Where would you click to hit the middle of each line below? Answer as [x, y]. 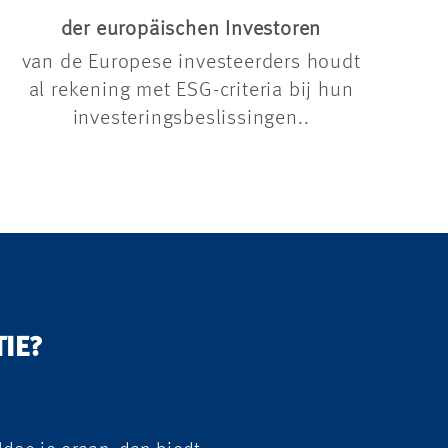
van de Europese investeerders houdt [191, 62]
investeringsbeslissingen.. [191, 118]
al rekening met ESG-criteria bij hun [191, 90]
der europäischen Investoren [191, 29]
